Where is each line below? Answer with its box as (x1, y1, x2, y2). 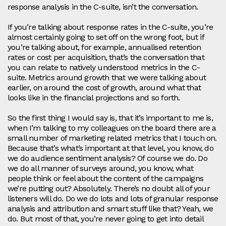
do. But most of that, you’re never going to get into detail (8, 214, 203, 224)
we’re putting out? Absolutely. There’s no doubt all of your (8, 184, 210, 194)
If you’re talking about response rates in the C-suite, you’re (8, 22, 213, 32)
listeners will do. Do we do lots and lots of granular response (8, 194, 218, 204)
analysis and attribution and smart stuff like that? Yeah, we (8, 204, 213, 214)
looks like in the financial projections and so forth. (8, 93, 180, 103)
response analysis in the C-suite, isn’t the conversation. (8, 2, 198, 12)
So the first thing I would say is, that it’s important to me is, (8, 113, 213, 123)
